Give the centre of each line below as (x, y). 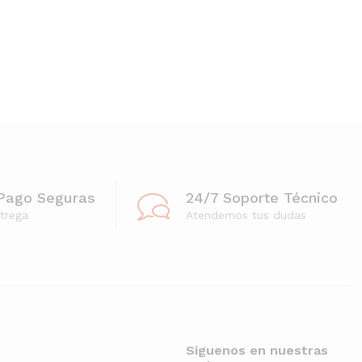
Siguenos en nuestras (257, 351)
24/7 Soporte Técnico (262, 197)
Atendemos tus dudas (246, 215)
